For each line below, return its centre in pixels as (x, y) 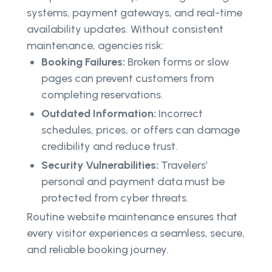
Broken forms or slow (177, 62)
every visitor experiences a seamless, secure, (136, 233)
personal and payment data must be (133, 182)
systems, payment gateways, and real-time (134, 13)
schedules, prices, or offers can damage (141, 130)
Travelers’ (183, 165)
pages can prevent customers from (127, 79)
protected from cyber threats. (115, 198)
